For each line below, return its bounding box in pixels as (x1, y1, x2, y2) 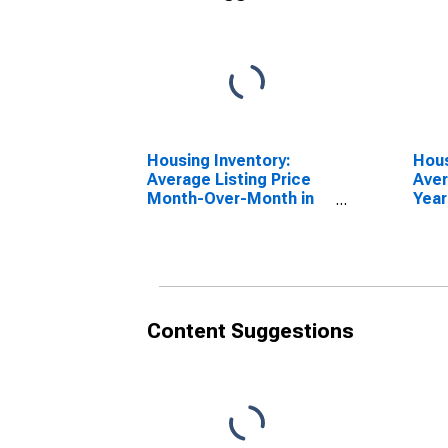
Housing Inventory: (147, 151, 291, 170)
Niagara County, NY (147, 208, 294, 227)
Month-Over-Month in (147, 189, 314, 208)
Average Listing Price (147, 170, 311, 189)
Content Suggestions (147, 319, 354, 343)
